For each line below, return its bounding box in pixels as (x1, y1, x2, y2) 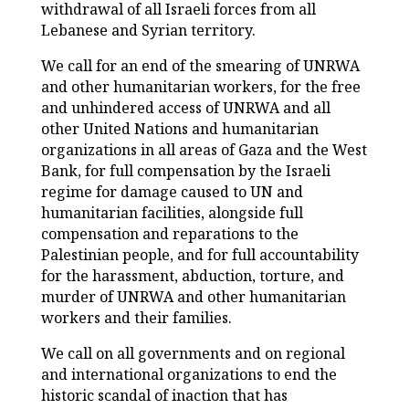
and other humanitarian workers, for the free (40, 77, 361, 98)
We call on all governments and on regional (40, 343, 345, 364)
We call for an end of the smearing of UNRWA (40, 56, 360, 77)
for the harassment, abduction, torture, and (40, 266, 344, 287)
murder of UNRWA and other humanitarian (40, 287, 346, 308)
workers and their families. (40, 308, 232, 329)
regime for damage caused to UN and (40, 182, 303, 203)
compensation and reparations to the (40, 224, 299, 245)
